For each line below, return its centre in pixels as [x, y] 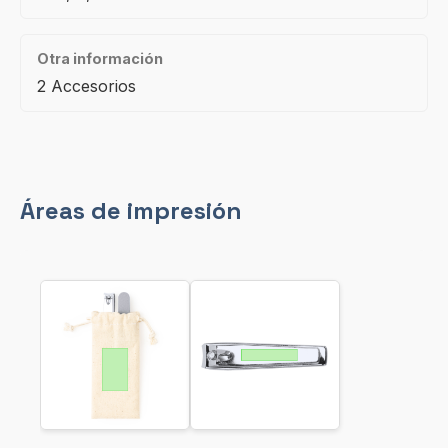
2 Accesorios [86, 86]
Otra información [100, 58]
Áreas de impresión [131, 210]
